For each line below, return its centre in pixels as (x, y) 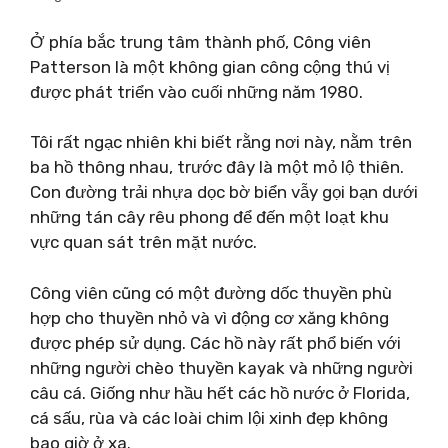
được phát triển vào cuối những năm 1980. (196, 91)
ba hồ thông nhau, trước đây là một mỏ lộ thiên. (217, 167)
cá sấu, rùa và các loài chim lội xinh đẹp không (209, 417)
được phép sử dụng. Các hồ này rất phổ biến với (215, 342)
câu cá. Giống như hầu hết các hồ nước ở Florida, (220, 392)
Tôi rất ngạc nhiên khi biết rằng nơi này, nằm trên (221, 142)
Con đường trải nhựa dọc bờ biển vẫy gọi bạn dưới (224, 192)
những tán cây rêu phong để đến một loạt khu (209, 217)
